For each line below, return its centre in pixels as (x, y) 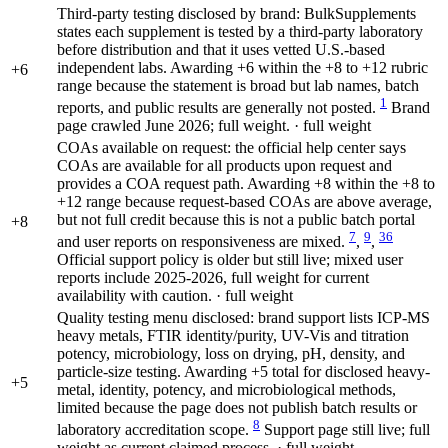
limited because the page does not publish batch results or (237, 407)
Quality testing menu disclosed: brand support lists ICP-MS (243, 317)
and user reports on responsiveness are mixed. (203, 241)
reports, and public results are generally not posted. (218, 107)
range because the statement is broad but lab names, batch (238, 85)
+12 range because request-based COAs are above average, (244, 201)
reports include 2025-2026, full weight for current (213, 277)
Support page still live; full (347, 429)
